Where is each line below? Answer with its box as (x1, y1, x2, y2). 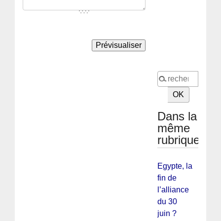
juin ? (157, 209, 177, 218)
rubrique (157, 133, 200, 147)
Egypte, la (157, 161, 192, 170)
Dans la (157, 109, 197, 123)
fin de (157, 173, 177, 182)
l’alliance (157, 185, 189, 194)
